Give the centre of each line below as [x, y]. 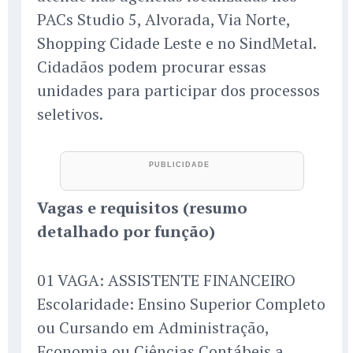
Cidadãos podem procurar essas [152, 67]
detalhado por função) [126, 232]
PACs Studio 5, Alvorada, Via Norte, [163, 20]
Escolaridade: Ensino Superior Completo [181, 304]
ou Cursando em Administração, [153, 328]
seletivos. [70, 114]
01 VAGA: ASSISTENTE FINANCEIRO [166, 281]
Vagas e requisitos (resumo [142, 208]
